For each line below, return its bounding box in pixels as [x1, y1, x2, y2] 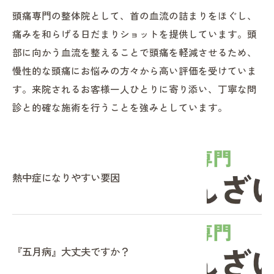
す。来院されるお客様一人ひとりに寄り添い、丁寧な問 [12, 82, 257, 95]
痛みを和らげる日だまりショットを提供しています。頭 [12, 27, 257, 40]
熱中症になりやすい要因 [12, 170, 120, 185]
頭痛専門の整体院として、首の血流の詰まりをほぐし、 [12, 9, 257, 22]
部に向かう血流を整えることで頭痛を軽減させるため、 [12, 45, 257, 59]
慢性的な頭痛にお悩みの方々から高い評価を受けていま [12, 64, 257, 77]
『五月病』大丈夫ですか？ [12, 244, 130, 259]
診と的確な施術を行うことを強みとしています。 [12, 100, 228, 114]
